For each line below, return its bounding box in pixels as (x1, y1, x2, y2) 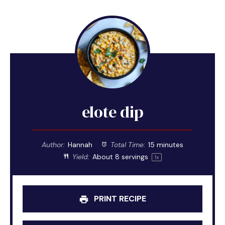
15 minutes (148, 140, 183, 149)
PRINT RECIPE (92, 193, 146, 204)
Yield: (70, 152, 90, 161)
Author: (42, 140, 65, 149)
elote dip (81, 100, 144, 123)
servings (119, 152, 150, 161)
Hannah (68, 140, 92, 149)
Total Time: (108, 140, 145, 149)
